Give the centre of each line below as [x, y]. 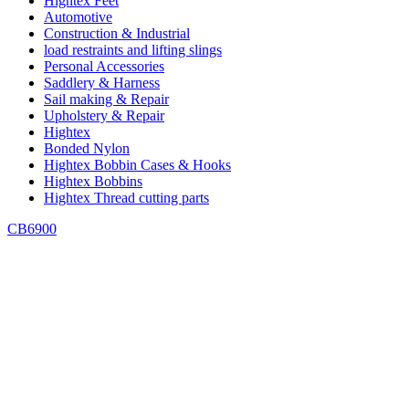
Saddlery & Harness [102, 82]
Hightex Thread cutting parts [126, 197]
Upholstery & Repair [104, 115]
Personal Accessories [104, 66]
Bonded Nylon [87, 148]
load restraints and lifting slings [133, 49]
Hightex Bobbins [93, 181]
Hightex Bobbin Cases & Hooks [137, 164]
